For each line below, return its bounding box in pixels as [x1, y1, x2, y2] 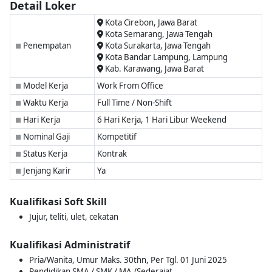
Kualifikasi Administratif [10, 238, 130, 251]
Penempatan [21, 40, 71, 51]
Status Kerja [21, 148, 67, 159]
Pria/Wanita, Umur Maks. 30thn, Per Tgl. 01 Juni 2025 [29, 254, 227, 265]
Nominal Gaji [21, 131, 70, 142]
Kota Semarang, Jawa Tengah [103, 29, 212, 39]
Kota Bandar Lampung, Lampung [103, 52, 228, 63]
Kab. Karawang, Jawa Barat [103, 63, 204, 74]
